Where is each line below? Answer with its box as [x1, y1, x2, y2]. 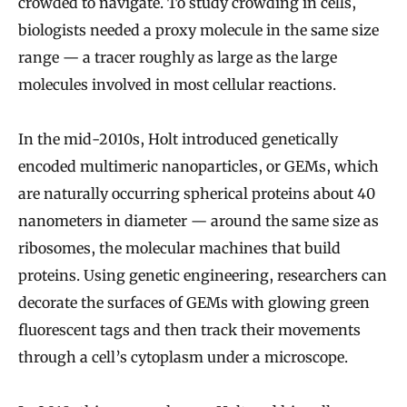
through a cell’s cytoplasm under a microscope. [18, 348, 348, 367]
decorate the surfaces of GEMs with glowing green [18, 293, 370, 313]
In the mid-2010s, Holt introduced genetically [18, 130, 338, 149]
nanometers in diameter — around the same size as [18, 212, 379, 231]
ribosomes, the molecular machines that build [18, 239, 341, 258]
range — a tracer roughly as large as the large [18, 48, 337, 67]
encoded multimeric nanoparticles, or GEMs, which [18, 157, 379, 176]
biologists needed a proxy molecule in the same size [18, 21, 379, 40]
